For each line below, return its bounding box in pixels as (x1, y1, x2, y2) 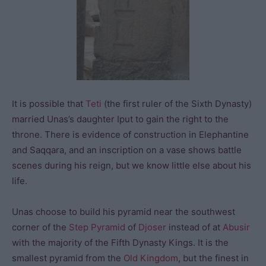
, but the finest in (178, 252, 249, 264)
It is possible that (12, 97, 85, 109)
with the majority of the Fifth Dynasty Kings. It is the (12, 236, 229, 248)
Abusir (223, 221, 250, 233)
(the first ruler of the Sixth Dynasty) (102, 97, 252, 109)
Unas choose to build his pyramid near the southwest (12, 205, 235, 217)
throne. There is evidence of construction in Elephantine (12, 128, 249, 140)
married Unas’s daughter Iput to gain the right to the (12, 113, 229, 125)
